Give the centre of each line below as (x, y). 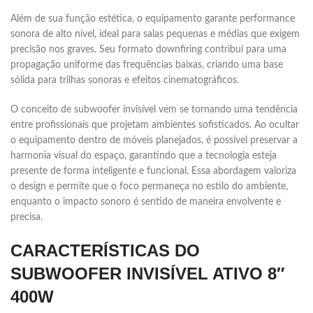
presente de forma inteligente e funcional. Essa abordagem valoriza (153, 171)
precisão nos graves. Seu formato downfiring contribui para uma (148, 50)
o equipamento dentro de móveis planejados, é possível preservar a (154, 140)
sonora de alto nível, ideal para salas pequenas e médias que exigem (155, 34)
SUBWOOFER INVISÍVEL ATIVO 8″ (148, 274)
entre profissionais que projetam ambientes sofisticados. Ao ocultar (155, 125)
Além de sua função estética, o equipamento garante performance (153, 19)
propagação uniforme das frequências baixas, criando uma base (147, 65)
